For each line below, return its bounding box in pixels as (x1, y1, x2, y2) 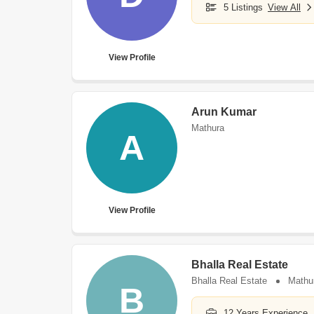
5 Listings (224, 2, 263, 13)
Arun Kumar (191, 106, 257, 118)
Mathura (191, 123, 224, 133)
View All (268, 2, 301, 13)
